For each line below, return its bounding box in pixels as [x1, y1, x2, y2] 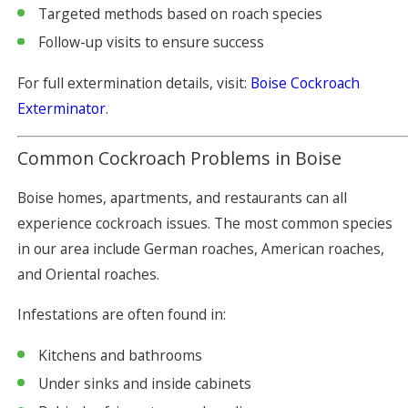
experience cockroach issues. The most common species [17, 213, 393, 234]
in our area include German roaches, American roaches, [17, 239, 384, 260]
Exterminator [17, 98, 106, 119]
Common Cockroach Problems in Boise [17, 145, 342, 170]
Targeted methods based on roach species [38, 4, 323, 25]
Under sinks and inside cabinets [38, 373, 252, 393]
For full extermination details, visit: [17, 73, 250, 94]
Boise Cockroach [250, 73, 360, 94]
